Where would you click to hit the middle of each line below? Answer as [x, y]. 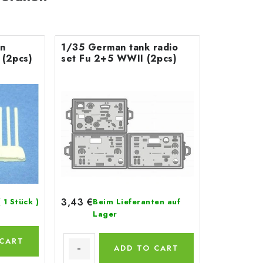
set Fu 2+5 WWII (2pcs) [119, 58]
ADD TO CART [146, 248]
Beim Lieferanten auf [136, 201]
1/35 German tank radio [119, 47]
